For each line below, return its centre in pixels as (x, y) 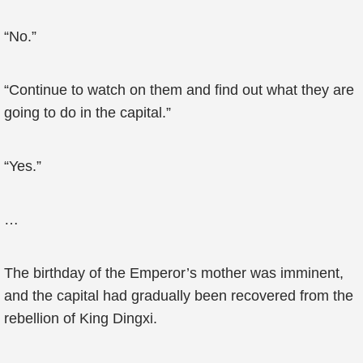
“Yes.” (23, 166)
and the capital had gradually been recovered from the (179, 296)
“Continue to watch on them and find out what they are (179, 90)
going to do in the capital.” (88, 113)
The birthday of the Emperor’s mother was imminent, (174, 273)
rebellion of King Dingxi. (81, 318)
